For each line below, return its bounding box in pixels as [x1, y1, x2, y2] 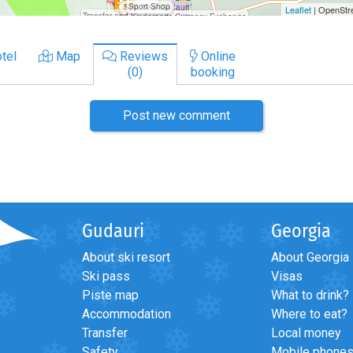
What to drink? [271, 287, 349, 303]
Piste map [82, 287, 139, 303]
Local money [271, 325, 341, 340]
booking [191, 64, 235, 80]
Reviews [117, 48, 168, 64]
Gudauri [82, 219, 144, 242]
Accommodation [82, 306, 171, 321]
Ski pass [82, 268, 130, 284]
